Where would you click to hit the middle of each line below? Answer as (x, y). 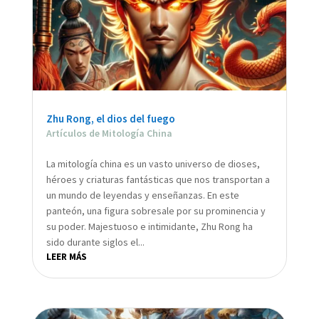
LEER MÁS (66, 256)
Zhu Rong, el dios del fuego (110, 118)
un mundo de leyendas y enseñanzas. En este (142, 195)
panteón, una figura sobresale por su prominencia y (156, 210)
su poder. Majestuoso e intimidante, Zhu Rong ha (149, 226)
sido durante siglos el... (95, 242)
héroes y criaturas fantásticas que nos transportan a (158, 179)
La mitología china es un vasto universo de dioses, (153, 163)
